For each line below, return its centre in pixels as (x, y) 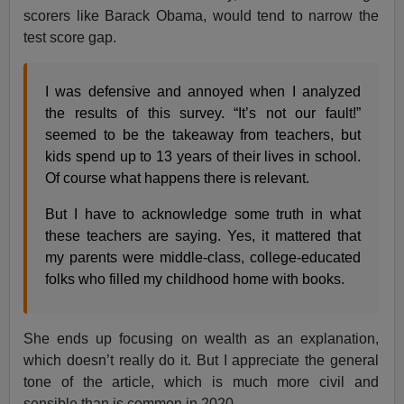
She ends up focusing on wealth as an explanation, (201, 338)
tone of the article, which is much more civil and (201, 381)
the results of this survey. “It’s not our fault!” (203, 113)
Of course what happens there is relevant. (178, 178)
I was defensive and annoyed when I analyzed (203, 91)
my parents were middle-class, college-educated (203, 257)
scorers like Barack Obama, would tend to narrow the (201, 15)
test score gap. (70, 37)
